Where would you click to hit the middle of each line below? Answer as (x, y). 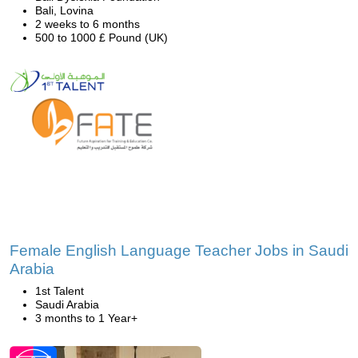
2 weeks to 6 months (88, 24)
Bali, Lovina (64, 10)
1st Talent (60, 291)
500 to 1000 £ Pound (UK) (101, 38)
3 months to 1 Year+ (86, 318)
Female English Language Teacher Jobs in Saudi (179, 251)
